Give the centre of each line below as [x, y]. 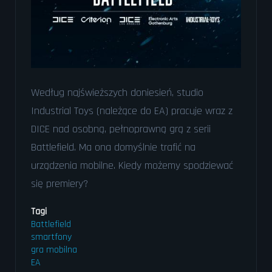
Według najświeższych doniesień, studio [117, 93]
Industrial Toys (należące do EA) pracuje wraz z [132, 111]
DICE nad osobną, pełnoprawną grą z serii [121, 129]
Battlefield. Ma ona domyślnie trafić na [113, 148]
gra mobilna [54, 250]
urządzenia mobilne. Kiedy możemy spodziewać [132, 166]
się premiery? [59, 184]
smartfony [51, 237]
